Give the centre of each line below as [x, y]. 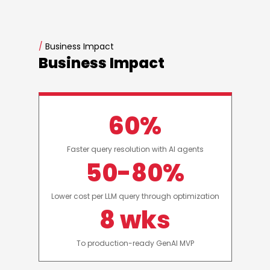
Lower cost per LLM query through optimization [135, 196]
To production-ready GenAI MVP [135, 243]
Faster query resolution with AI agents [135, 149]
